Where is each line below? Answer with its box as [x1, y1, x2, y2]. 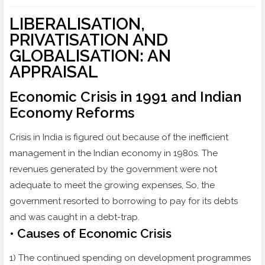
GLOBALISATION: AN [9, 46, 171, 66]
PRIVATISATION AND [9, 30, 168, 50]
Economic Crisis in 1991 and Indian [9, 88, 241, 106]
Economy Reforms [9, 104, 134, 122]
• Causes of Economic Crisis [9, 226, 172, 241]
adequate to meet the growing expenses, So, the [9, 180, 215, 191]
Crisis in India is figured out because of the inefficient [9, 132, 228, 143]
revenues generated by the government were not [9, 164, 217, 175]
